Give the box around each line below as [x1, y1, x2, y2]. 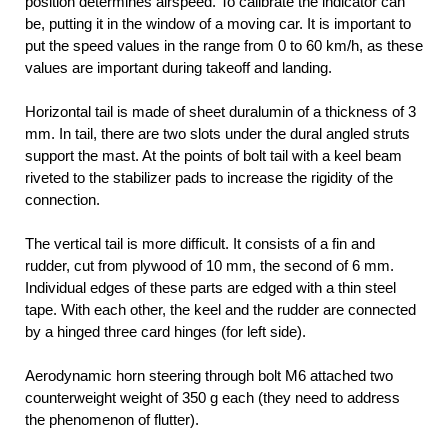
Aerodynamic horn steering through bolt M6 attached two [25, 367, 393, 385]
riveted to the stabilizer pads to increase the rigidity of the [25, 169, 393, 187]
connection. [25, 191, 100, 209]
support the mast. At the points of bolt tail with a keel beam [25, 147, 402, 165]
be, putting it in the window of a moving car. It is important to [25, 15, 411, 33]
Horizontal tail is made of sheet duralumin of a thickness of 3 [25, 103, 416, 121]
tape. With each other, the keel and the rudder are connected [25, 301, 416, 319]
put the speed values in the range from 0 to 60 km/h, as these [25, 37, 423, 55]
